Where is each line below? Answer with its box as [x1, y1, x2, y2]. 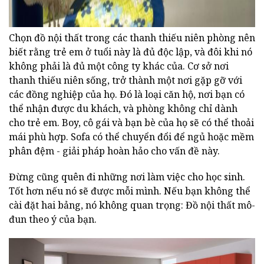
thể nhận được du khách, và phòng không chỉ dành [9, 101, 237, 115]
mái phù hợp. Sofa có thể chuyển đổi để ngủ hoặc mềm [9, 130, 254, 143]
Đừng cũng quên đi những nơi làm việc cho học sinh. [9, 170, 245, 183]
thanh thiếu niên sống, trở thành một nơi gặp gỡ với [9, 73, 242, 87]
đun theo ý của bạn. [9, 212, 97, 226]
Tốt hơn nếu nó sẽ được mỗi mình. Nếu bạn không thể [9, 184, 250, 197]
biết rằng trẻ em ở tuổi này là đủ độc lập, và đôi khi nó [9, 45, 252, 58]
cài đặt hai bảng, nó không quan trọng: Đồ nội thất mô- [9, 198, 255, 212]
